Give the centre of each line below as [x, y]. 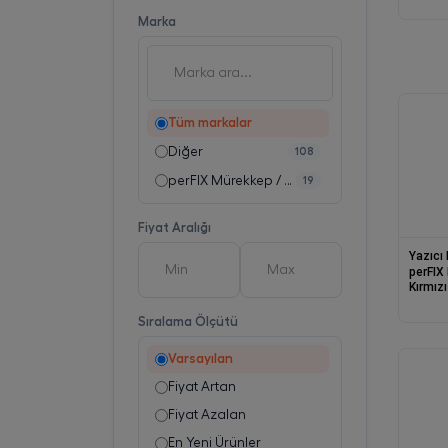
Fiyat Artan [201, 386]
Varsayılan [200, 358]
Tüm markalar [209, 122]
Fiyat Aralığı [174, 227]
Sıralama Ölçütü [187, 321]
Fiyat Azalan [206, 414]
